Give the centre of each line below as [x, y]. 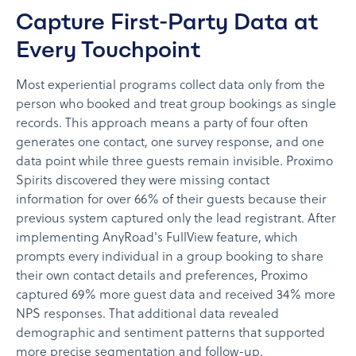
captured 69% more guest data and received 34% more [176, 295]
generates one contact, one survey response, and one [170, 143]
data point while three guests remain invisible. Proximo [174, 162]
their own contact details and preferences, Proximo [162, 276]
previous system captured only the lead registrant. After [176, 219]
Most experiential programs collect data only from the [170, 85]
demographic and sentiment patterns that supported [170, 333]
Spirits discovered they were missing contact [143, 181]
